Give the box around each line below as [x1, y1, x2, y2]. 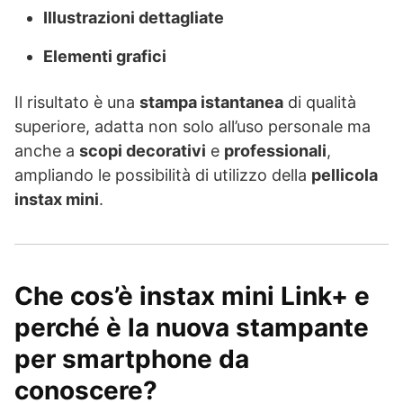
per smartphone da [14, 343, 249, 374]
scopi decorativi [79, 140, 206, 160]
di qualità [283, 92, 356, 112]
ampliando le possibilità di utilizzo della [14, 165, 311, 184]
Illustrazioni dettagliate [43, 7, 224, 27]
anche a [14, 140, 79, 160]
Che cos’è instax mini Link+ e [14, 280, 370, 311]
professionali [224, 140, 327, 160]
